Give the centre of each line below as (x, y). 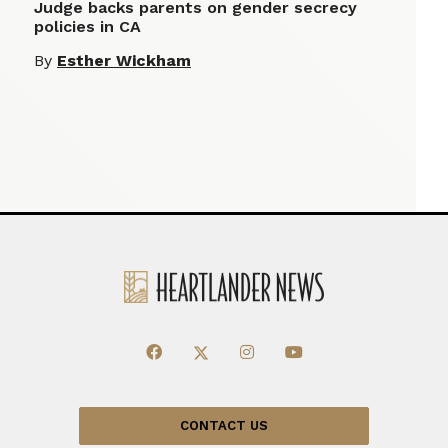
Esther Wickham (124, 61)
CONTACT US (223, 426)
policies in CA (87, 27)
